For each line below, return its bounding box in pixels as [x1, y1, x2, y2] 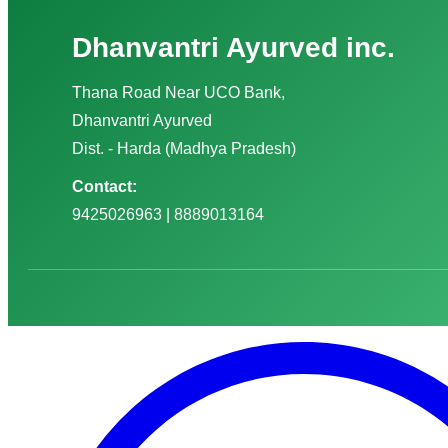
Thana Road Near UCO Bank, [72, 84, 285, 102]
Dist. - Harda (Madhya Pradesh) [72, 140, 296, 158]
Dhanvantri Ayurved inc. [72, 32, 395, 64]
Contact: [72, 178, 137, 196]
